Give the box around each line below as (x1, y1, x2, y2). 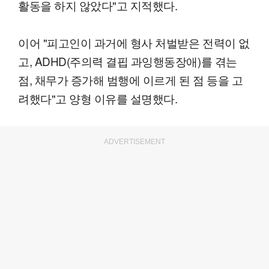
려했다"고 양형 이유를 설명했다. (18, 90, 178, 107)
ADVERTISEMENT (104, 138, 165, 147)
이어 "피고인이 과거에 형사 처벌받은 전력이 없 (18, 34, 250, 51)
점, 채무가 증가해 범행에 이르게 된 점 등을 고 (18, 71, 243, 88)
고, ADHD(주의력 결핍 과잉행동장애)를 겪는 (18, 53, 237, 70)
